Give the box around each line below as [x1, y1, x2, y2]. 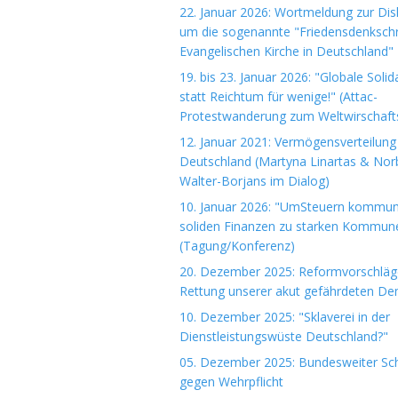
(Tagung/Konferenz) [179, 237, 295, 254]
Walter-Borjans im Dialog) [179, 172, 330, 189]
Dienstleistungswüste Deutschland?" [179, 328, 388, 345]
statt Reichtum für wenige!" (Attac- [179, 88, 378, 105]
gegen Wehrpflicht [179, 373, 283, 390]
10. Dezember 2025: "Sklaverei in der [179, 308, 390, 325]
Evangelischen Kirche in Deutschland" [179, 43, 394, 60]
